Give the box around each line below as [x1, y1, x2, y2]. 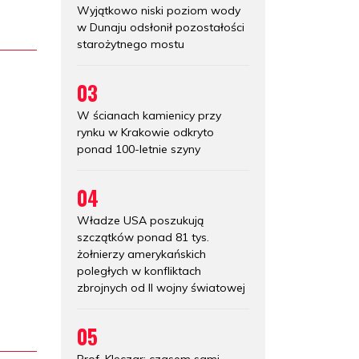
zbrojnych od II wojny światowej [77, 280, 245, 295]
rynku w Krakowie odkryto [77, 124, 214, 139]
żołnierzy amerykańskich [77, 246, 206, 261]
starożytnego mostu [77, 36, 184, 51]
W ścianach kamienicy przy [77, 107, 221, 123]
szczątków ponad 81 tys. [77, 229, 209, 244]
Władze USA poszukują [77, 212, 204, 228]
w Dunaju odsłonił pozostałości [77, 19, 244, 34]
